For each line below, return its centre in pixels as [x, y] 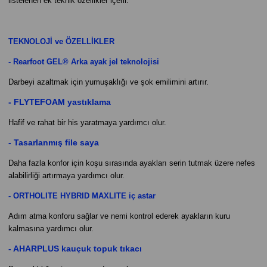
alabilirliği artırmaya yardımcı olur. [66, 176]
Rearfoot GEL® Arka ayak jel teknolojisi [86, 62]
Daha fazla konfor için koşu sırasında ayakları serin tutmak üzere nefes [132, 163]
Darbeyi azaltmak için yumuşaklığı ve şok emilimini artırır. [108, 82]
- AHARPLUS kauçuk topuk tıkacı [75, 249]
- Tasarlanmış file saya [54, 142]
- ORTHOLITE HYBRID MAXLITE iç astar [82, 196]
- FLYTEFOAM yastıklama [60, 102]
